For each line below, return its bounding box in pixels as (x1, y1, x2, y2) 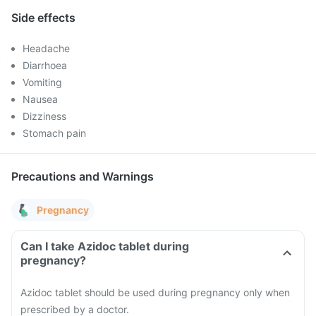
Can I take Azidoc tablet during (20, 239, 189, 253)
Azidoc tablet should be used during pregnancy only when (20, 286, 290, 298)
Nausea (23, 93, 58, 105)
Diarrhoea (23, 59, 67, 71)
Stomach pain (23, 127, 86, 139)
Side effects (11, 11, 75, 25)
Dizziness (23, 110, 66, 122)
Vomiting (23, 76, 62, 88)
